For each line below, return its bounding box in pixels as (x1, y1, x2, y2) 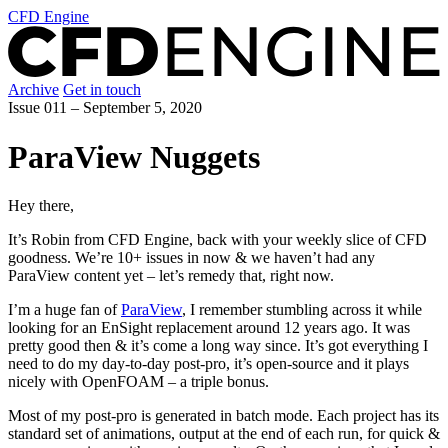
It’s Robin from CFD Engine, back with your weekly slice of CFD (8, 231, 427, 249)
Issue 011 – (8, 99, 83, 117)
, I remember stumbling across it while (182, 301, 422, 319)
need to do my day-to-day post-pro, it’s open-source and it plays (8, 355, 409, 373)
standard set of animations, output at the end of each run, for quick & (8, 425, 440, 443)
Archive (8, 81, 59, 99)
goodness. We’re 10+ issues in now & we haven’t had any (8, 249, 375, 267)
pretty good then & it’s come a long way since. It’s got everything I (8, 337, 428, 355)
